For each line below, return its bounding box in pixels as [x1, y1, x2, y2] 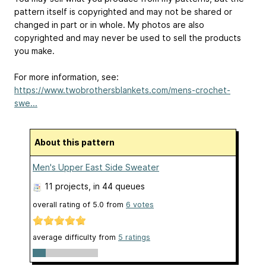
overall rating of [33, 200, 93, 210]
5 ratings [118, 232, 150, 242]
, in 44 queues [88, 181, 145, 192]
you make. [14, 45, 55, 56]
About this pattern [40, 137, 115, 148]
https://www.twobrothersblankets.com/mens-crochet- [14, 85, 230, 96]
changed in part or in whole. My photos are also [14, 19, 204, 30]
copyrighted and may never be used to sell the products [14, 32, 241, 43]
